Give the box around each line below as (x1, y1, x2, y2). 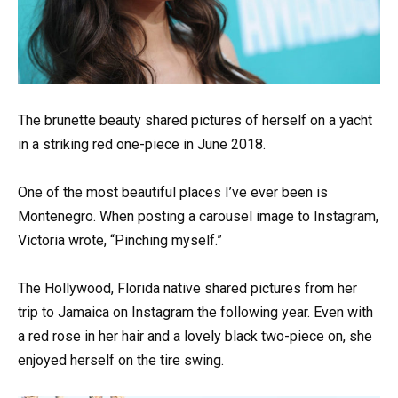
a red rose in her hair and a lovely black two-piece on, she (18, 327, 372, 345)
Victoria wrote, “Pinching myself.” (18, 231, 222, 249)
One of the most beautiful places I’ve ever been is (18, 183, 328, 201)
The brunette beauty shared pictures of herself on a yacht (18, 111, 372, 129)
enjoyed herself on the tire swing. (18, 351, 224, 369)
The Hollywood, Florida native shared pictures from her (18, 279, 357, 297)
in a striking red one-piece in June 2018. (18, 135, 266, 153)
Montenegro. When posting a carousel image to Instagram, (18, 207, 378, 225)
